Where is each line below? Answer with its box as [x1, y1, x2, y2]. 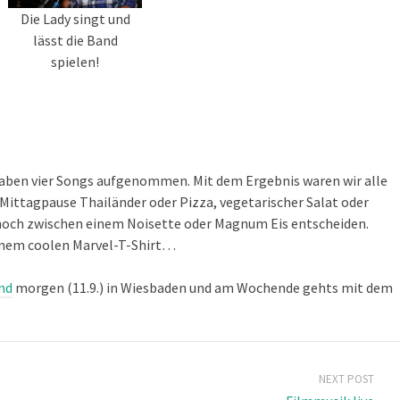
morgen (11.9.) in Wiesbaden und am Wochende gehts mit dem [12, 279, 393, 296]
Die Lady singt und [20, 10, 130, 28]
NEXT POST [319, 371, 374, 387]
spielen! [51, 53, 99, 71]
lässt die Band [32, 31, 118, 49]
